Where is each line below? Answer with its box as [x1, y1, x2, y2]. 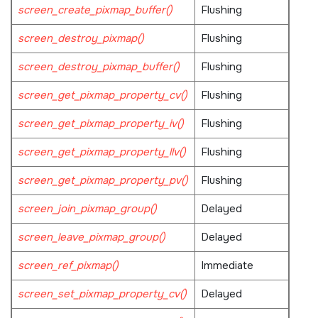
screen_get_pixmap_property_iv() [17, 116, 184, 131]
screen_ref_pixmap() [17, 258, 119, 273]
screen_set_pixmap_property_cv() [17, 286, 187, 301]
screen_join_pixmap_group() [17, 201, 157, 216]
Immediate [200, 258, 253, 273]
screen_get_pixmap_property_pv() [17, 172, 188, 187]
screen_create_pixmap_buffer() [17, 2, 172, 17]
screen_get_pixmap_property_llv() [17, 144, 186, 159]
